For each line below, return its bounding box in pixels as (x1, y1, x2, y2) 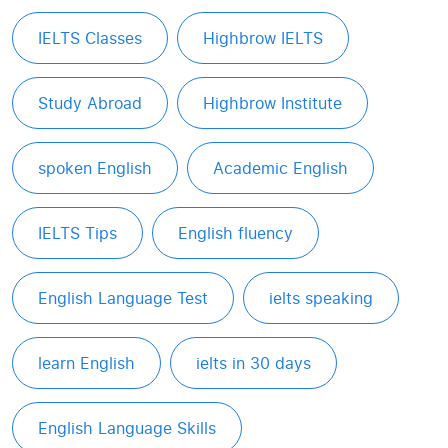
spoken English (38, 157, 152, 179)
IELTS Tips (38, 222, 117, 244)
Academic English (213, 157, 348, 179)
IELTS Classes (38, 27, 142, 49)
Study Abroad (38, 92, 142, 114)
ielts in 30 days (196, 352, 311, 374)
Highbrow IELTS (203, 27, 323, 49)
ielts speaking (269, 287, 373, 309)
